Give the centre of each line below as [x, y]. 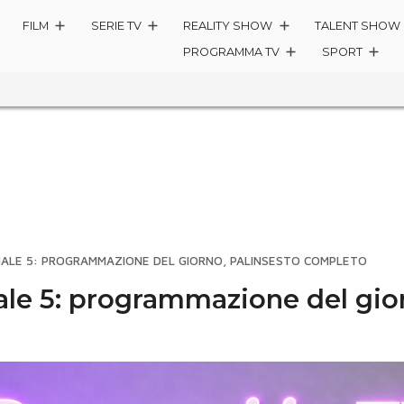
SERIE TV [116, 26]
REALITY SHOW [228, 26]
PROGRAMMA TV [232, 52]
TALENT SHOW [358, 26]
